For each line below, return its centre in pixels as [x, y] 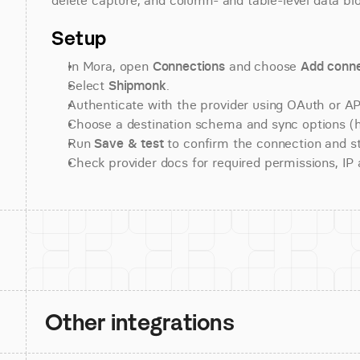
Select [88, 85]
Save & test [129, 143]
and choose [263, 66]
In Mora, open [110, 66]
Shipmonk [137, 85]
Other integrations [140, 322]
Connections [189, 66]
